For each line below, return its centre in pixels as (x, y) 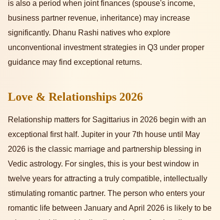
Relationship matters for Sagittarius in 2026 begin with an (107, 120)
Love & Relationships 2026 (75, 97)
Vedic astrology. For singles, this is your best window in (103, 164)
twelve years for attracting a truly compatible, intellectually (108, 179)
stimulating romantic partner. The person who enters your (106, 193)
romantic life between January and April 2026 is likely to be (110, 208)
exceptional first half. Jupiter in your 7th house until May (104, 135)
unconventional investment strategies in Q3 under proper (106, 48)
